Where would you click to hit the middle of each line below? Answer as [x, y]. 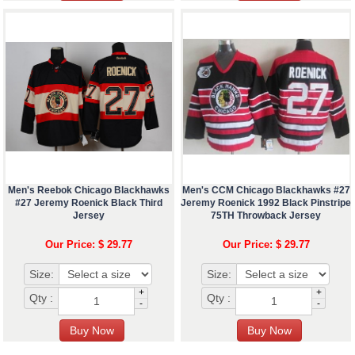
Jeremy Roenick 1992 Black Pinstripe [266, 202]
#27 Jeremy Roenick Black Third [88, 202]
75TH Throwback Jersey [266, 215]
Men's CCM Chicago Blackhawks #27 [266, 190]
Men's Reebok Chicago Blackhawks [88, 190]
